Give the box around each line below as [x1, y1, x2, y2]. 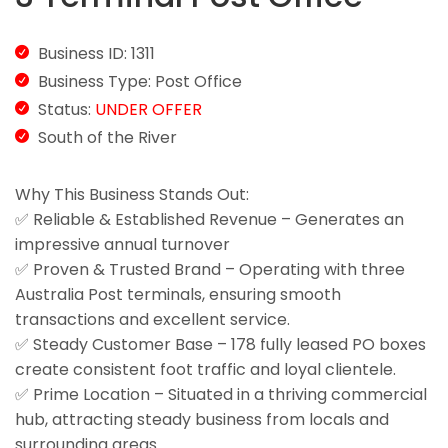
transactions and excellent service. [15, 308, 290, 332]
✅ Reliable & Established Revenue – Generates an [15, 208, 404, 232]
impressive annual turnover [15, 233, 230, 257]
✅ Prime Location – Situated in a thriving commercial [15, 383, 427, 407]
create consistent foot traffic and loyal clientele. [15, 358, 396, 382]
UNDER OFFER [95, 98, 202, 122]
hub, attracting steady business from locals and [15, 408, 389, 432]
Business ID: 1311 [38, 42, 155, 66]
